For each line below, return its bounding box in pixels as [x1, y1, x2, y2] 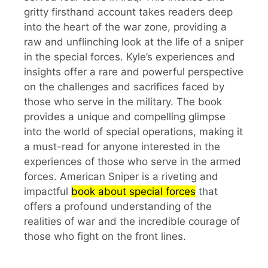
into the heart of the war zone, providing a [24, 20, 227, 33]
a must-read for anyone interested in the [24, 140, 220, 153]
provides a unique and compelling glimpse [24, 110, 226, 123]
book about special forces [71, 185, 196, 197]
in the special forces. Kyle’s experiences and [24, 50, 235, 63]
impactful [24, 185, 71, 197]
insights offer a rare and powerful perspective [24, 65, 243, 78]
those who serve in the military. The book [24, 95, 222, 108]
